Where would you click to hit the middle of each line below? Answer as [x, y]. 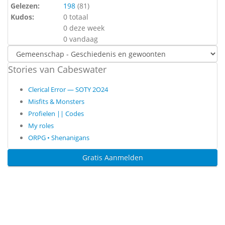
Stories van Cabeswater [57, 69]
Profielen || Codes [56, 114]
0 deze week [84, 28]
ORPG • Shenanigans [59, 138]
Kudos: [22, 17]
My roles [41, 126]
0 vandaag [81, 39]
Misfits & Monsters [56, 101]
